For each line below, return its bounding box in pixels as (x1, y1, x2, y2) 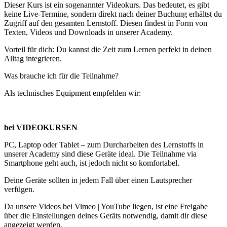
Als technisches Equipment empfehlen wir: (4, 89, 141, 98)
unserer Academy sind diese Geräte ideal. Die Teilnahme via (4, 149, 197, 159)
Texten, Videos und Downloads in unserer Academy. (4, 28, 173, 37)
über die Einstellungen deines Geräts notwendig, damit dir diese (4, 211, 207, 220)
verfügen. (4, 185, 34, 194)
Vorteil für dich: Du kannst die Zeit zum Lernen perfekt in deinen (4, 45, 212, 54)
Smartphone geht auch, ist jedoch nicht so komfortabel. (4, 159, 179, 168)
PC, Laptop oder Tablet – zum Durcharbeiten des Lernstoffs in (4, 140, 204, 149)
